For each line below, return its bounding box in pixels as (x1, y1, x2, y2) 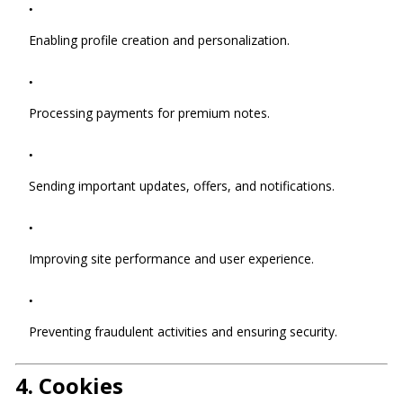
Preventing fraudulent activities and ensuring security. (29, 323, 337, 340)
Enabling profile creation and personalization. (29, 31, 290, 49)
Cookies (39, 371, 123, 400)
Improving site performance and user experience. (29, 250, 314, 267)
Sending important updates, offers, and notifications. (29, 177, 335, 194)
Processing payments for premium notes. (29, 104, 270, 121)
